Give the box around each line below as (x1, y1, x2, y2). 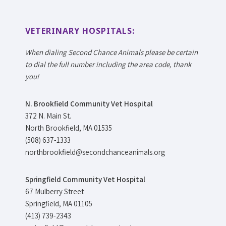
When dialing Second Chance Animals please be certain (25, 47, 198, 58)
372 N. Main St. (25, 111, 71, 121)
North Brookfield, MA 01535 (25, 123, 112, 133)
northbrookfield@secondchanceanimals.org (25, 147, 165, 157)
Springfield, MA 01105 (25, 199, 92, 209)
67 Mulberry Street (25, 187, 84, 197)
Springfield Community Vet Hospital (25, 175, 145, 185)
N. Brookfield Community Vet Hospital (25, 99, 153, 109)
